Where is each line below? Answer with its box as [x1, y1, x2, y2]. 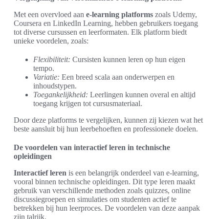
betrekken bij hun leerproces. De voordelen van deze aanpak [14, 204, 200, 212]
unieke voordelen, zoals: [14, 37, 88, 45]
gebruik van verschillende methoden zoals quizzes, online [14, 186, 191, 195]
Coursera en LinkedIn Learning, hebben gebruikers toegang [14, 19, 198, 27]
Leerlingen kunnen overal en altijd [88, 90, 196, 99]
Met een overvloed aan [14, 10, 86, 19]
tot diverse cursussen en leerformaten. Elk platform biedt [14, 28, 187, 36]
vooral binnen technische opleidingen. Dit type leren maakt [14, 177, 195, 186]
